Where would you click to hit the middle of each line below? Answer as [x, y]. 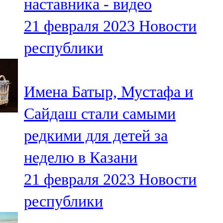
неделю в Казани [81, 158]
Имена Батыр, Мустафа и [109, 92]
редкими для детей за [96, 136]
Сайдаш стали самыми [100, 114]
